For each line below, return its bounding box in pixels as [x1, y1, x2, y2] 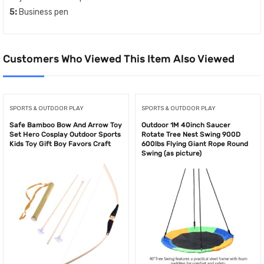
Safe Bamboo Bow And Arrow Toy [9, 121, 122, 129]
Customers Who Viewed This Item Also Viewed [3, 52, 235, 65]
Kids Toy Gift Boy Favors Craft [9, 140, 111, 148]
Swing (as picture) [141, 149, 202, 157]
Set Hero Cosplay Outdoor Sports [9, 130, 121, 138]
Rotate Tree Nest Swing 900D [141, 130, 240, 138]
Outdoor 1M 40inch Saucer [141, 121, 230, 129]
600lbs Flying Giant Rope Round [141, 140, 248, 148]
